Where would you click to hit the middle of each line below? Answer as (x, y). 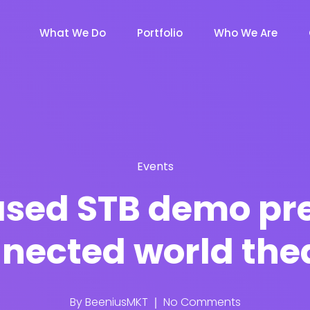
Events (155, 166)
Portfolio (160, 33)
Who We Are (246, 33)
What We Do (73, 33)
